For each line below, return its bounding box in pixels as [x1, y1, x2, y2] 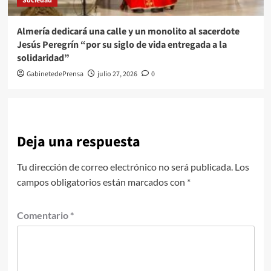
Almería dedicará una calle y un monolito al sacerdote [16, 24, 240, 38]
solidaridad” [16, 51, 71, 65]
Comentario [16, 209, 70, 221]
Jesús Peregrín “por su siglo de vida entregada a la [16, 38, 227, 51]
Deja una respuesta [16, 131, 140, 152]
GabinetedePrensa [26, 68, 83, 79]
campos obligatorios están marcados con [16, 175, 187, 188]
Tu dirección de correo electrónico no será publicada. [16, 160, 233, 172]
